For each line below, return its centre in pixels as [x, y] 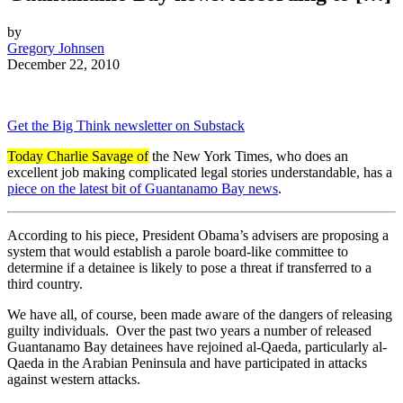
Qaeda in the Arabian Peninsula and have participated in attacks [187, 363]
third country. [45, 284]
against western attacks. [76, 380]
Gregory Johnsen [56, 49]
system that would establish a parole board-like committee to [178, 252]
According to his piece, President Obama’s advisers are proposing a [198, 236]
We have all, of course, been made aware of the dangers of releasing [200, 315]
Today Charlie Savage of [78, 157]
